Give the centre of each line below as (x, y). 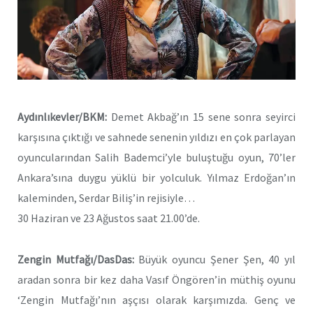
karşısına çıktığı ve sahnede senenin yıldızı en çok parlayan (156, 137)
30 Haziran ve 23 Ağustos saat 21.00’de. (109, 218)
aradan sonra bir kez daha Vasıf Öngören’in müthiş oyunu (156, 279)
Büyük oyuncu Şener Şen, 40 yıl (215, 259)
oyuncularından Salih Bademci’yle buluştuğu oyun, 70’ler (156, 157)
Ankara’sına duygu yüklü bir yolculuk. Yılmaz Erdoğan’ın (156, 177)
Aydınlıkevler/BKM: (62, 116)
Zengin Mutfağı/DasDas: (76, 259)
